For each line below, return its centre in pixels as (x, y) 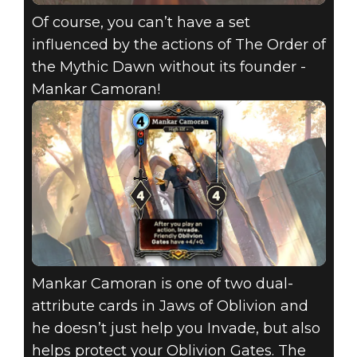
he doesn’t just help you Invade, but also (176, 328)
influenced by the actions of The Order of (178, 44)
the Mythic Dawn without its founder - (169, 67)
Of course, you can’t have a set (141, 22)
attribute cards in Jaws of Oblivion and (170, 306)
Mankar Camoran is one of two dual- (162, 283)
